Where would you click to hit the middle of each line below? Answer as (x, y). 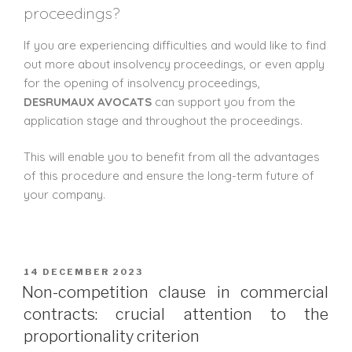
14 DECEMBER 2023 (83, 271)
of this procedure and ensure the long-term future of (169, 176)
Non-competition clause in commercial (175, 292)
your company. (64, 195)
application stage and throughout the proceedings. (163, 120)
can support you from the (224, 101)
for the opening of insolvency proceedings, (142, 82)
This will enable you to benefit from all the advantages (172, 157)
